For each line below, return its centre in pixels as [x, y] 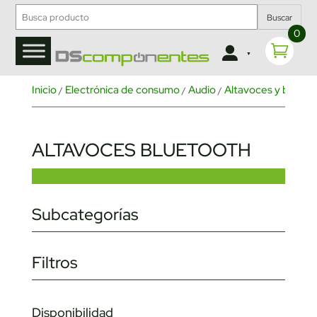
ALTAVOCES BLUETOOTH [141, 150]
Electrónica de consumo [122, 90]
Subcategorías [85, 215]
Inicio [44, 90]
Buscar [279, 18]
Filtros [54, 263]
